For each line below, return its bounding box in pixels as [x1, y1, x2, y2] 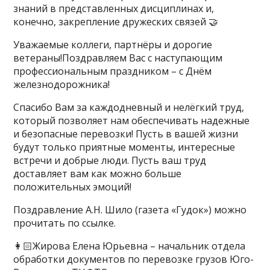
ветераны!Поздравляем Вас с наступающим [13, 51, 223, 64]
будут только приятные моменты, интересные [13, 140, 236, 154]
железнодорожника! [13, 78, 110, 91]
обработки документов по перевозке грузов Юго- [13, 253, 254, 266]
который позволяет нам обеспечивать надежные [13, 114, 250, 127]
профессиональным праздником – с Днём [13, 64, 212, 78]
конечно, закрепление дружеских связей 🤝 [13, 15, 219, 28]
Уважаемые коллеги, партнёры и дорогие [13, 38, 213, 51]
